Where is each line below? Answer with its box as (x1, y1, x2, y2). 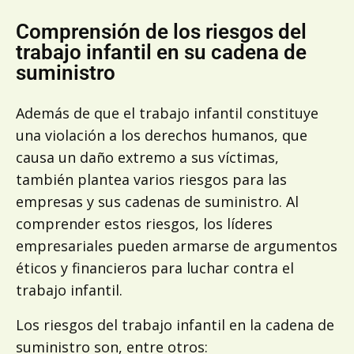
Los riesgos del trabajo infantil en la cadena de (16, 314, 334, 334)
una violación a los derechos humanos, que (16, 125, 307, 145)
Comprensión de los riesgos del (16, 19, 307, 43)
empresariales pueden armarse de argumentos (16, 235, 337, 255)
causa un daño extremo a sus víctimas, (16, 147, 279, 167)
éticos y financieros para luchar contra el (16, 258, 294, 277)
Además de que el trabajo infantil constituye (16, 103, 318, 122)
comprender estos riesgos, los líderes (16, 213, 273, 233)
